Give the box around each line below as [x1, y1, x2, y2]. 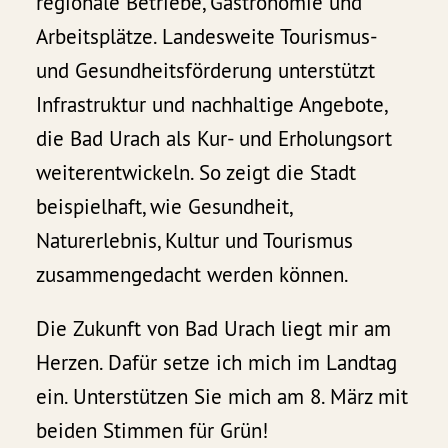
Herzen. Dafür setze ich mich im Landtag [36, 349, 398, 377]
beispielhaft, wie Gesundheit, [36, 193, 292, 221]
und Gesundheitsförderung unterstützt [36, 57, 376, 85]
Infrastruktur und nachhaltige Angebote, [36, 91, 387, 119]
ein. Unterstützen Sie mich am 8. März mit [36, 383, 409, 411]
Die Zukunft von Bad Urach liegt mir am [36, 315, 392, 343]
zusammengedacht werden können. [36, 261, 354, 289]
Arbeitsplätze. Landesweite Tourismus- [36, 23, 377, 51]
